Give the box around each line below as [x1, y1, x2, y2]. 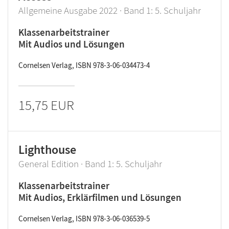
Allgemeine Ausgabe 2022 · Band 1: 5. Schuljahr [18, 4, 201, 16]
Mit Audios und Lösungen [18, 38, 125, 50]
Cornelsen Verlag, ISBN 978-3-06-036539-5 [18, 214, 150, 223]
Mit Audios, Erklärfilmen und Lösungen [18, 191, 181, 203]
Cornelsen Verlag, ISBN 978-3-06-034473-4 [18, 60, 150, 70]
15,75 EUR [18, 96, 74, 113]
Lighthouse [18, 142, 76, 157]
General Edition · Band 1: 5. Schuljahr [18, 157, 162, 170]
